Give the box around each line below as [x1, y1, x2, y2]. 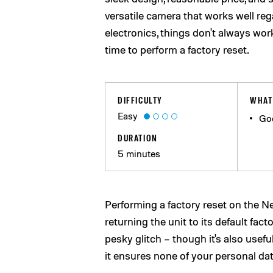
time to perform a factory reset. [105, 43, 249, 56]
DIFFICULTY [118, 94, 163, 106]
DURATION [118, 132, 158, 144]
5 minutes [118, 147, 160, 160]
